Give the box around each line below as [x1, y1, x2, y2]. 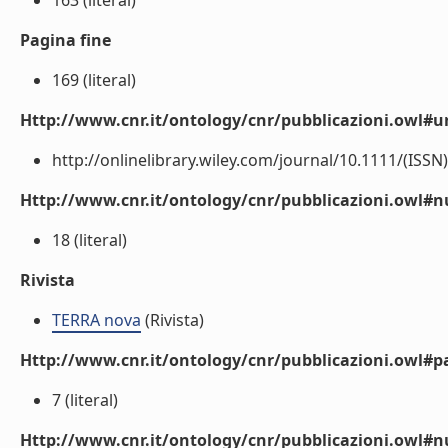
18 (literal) [52, 229, 127, 251]
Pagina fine [20, 29, 111, 51]
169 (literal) [52, 69, 136, 91]
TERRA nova [52, 309, 141, 331]
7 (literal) [52, 389, 118, 411]
